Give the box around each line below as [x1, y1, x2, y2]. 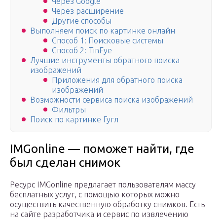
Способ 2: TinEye [52, 46, 112, 55]
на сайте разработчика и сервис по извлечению [10, 210, 188, 219]
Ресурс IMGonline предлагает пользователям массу [10, 180, 196, 189]
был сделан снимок [10, 156, 120, 170]
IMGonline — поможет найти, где [10, 142, 194, 156]
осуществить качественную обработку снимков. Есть [10, 200, 205, 209]
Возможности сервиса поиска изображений [30, 95, 193, 105]
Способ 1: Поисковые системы [52, 36, 163, 45]
